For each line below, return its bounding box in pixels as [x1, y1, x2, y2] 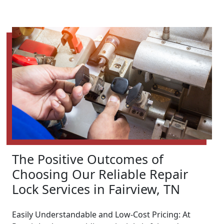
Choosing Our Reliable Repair [12, 165, 188, 183]
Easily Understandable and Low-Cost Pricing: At [12, 209, 190, 220]
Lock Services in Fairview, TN [12, 180, 180, 198]
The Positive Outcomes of [12, 150, 163, 168]
